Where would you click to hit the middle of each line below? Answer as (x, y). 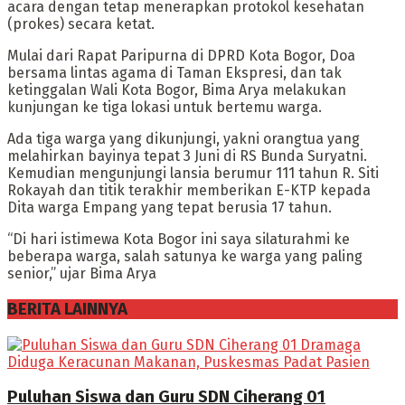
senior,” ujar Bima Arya (82, 274)
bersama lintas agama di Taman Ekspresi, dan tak (174, 73)
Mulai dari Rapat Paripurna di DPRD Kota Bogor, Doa (181, 56)
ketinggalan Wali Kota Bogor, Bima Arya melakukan (177, 90)
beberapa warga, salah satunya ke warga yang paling (185, 257)
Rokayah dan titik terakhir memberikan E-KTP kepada (189, 191)
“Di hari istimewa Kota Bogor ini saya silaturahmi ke (179, 240)
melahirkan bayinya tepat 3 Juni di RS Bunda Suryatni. (187, 156)
